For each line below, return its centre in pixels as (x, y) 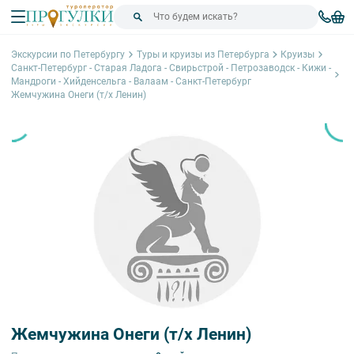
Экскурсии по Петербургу (68, 54)
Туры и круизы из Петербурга (203, 54)
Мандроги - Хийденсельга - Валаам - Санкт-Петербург (131, 81)
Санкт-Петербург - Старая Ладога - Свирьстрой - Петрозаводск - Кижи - (171, 68)
